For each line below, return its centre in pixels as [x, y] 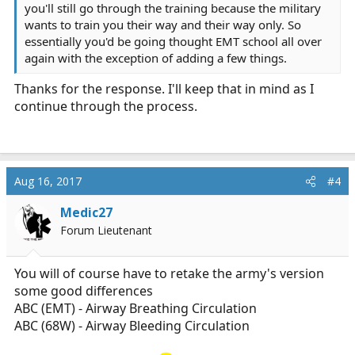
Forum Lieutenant [106, 230]
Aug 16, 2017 [48, 181]
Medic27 [86, 212]
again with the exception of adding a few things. [156, 58]
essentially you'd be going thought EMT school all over [173, 41]
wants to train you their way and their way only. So [163, 25]
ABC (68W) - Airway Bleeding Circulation [132, 326]
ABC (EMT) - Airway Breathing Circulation [136, 308]
